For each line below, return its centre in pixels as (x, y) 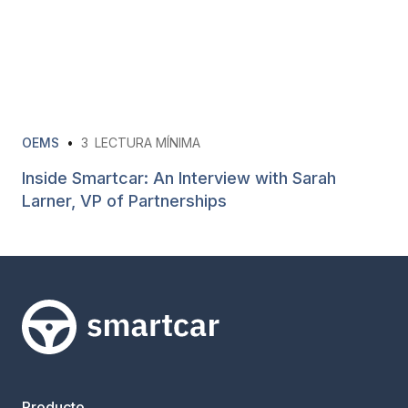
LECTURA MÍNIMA (148, 142)
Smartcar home (76, 360)
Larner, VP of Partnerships (124, 200)
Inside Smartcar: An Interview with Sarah (179, 178)
